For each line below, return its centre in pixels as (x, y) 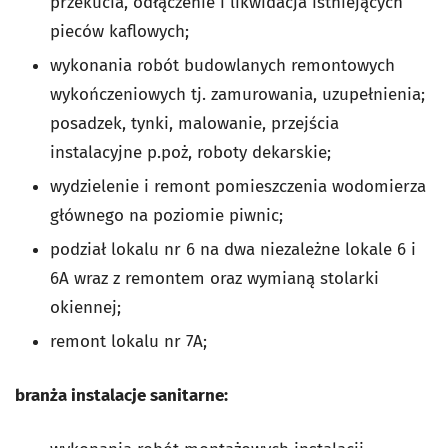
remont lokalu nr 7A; (128, 341)
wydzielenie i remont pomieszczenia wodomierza (238, 186)
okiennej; (85, 307)
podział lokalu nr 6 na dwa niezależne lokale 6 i (233, 249)
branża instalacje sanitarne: (121, 395)
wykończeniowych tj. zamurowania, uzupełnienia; (237, 94)
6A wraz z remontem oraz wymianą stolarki (214, 278)
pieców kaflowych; (119, 31)
